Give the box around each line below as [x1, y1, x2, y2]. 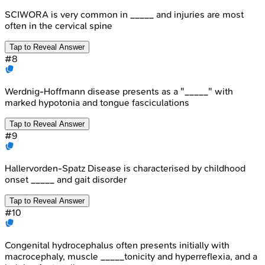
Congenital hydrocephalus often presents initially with [5, 239, 230, 251]
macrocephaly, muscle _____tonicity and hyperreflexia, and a [5, 250, 257, 262]
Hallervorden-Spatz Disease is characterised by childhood [5, 162, 245, 174]
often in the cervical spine [5, 20, 112, 31]
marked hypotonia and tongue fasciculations [5, 96, 189, 108]
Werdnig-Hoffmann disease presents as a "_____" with [5, 85, 233, 97]
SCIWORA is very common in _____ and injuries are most [5, 8, 244, 20]
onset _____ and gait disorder [5, 173, 127, 185]
